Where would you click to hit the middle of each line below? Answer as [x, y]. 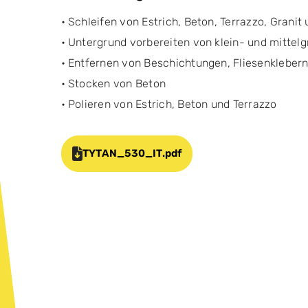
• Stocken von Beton [113, 83]
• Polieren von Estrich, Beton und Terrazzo [169, 104]
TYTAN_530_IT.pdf [132, 154]
